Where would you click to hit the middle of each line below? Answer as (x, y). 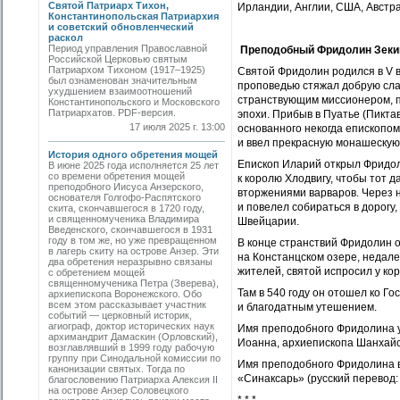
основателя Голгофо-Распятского (125, 197)
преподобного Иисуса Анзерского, (126, 187)
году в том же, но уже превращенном (133, 240)
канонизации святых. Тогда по (117, 369)
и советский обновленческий (121, 27)
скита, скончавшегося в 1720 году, (126, 208)
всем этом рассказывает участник (127, 304)
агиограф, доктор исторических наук (131, 326)
